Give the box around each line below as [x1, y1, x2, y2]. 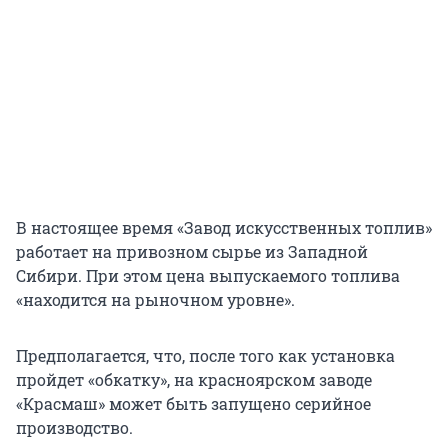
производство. [16, 417, 133, 439]
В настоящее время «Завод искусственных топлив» [16, 217, 432, 239]
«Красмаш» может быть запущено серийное [16, 393, 371, 415]
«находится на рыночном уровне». [16, 289, 295, 311]
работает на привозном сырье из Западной [16, 241, 368, 263]
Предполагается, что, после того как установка [16, 345, 395, 367]
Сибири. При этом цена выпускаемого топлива [16, 265, 400, 287]
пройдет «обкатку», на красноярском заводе [16, 369, 372, 391]
